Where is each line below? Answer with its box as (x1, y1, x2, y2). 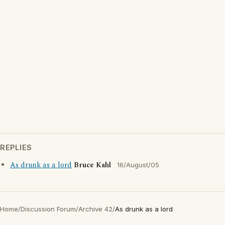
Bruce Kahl (74, 160, 111, 171)
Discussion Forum (21, 205, 76, 213)
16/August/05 (117, 161, 159, 169)
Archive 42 (78, 205, 113, 213)
